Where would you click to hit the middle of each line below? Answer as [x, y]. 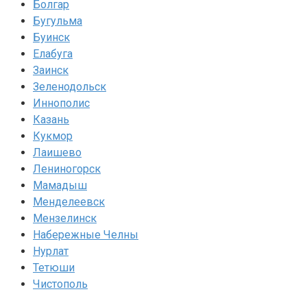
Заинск [51, 70]
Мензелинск [65, 218]
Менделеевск [69, 201]
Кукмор [53, 136]
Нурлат [51, 251]
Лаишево [57, 152]
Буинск [51, 37]
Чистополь [60, 284]
